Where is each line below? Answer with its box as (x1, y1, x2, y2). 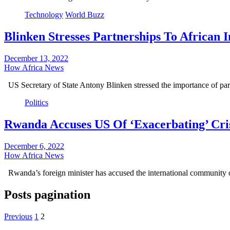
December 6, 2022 (4, 142, 64, 150)
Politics (25, 98, 48, 107)
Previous (4, 212, 32, 221)
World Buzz (65, 10, 104, 20)
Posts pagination (4, 187, 90, 201)
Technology (25, 10, 63, 20)
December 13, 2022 (4, 54, 68, 63)
